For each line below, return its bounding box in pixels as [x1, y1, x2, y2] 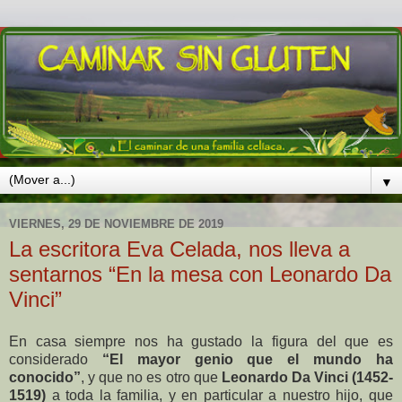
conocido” [9, 370, 81, 386]
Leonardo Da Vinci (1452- [221, 370, 394, 386]
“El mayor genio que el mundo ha [101, 352, 394, 368]
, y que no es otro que [81, 370, 222, 386]
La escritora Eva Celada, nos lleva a [9, 236, 350, 261]
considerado [9, 352, 102, 368]
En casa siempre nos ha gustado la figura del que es [9, 334, 393, 350]
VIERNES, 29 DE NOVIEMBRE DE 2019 [9, 217, 223, 232]
